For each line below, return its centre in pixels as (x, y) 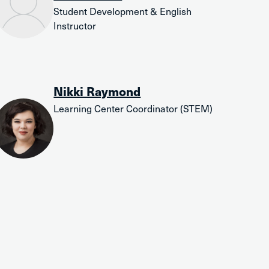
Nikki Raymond (97, 91)
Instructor (75, 25)
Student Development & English (123, 11)
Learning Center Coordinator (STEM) (133, 108)
